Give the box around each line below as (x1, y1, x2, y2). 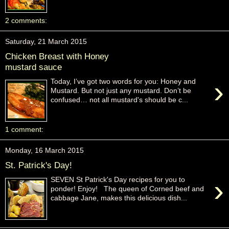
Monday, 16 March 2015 (5, 146, 84, 154)
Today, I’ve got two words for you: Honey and (51, 77, 196, 86)
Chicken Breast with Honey (5, 51, 109, 61)
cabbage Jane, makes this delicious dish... (51, 194, 188, 202)
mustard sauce (5, 61, 62, 72)
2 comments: (5, 16, 47, 25)
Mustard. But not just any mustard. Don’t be (51, 86, 192, 95)
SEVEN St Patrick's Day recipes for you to (51, 175, 186, 184)
